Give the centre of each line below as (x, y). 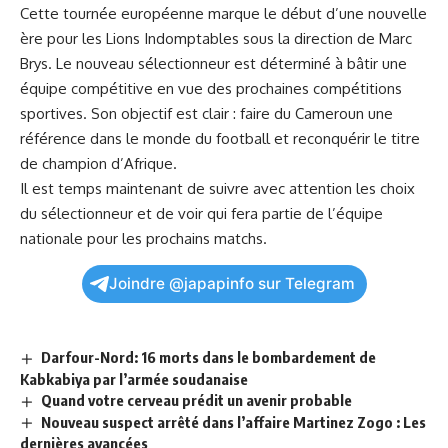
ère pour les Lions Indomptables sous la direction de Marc (216, 38)
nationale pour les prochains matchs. (143, 238)
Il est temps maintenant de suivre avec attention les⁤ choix (217, 188)
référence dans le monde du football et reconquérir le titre (220, 138)
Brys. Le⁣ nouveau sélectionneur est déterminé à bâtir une (213, 63)
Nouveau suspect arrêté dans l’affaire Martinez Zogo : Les (234, 421)
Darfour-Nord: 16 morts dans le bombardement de (209, 356)
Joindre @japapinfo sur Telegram (231, 283)
